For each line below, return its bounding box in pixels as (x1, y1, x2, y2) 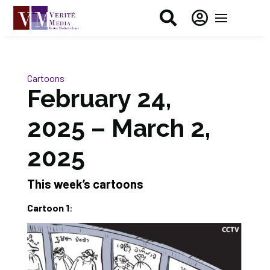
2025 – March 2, (27, 113, 210, 143)
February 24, (27, 84, 171, 113)
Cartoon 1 (27, 202, 69, 213)
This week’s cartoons (27, 177, 143, 191)
